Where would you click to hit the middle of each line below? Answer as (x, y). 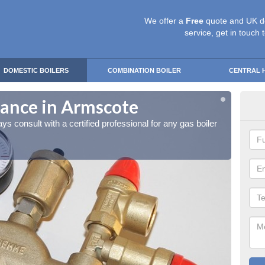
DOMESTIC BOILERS (36, 70)
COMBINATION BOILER (144, 70)
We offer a (165, 21)
